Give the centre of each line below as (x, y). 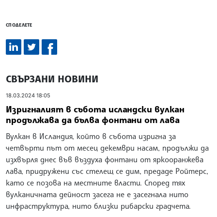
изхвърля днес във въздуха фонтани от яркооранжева (105, 159)
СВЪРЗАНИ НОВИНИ (52, 79)
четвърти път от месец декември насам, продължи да (107, 147)
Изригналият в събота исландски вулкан (95, 109)
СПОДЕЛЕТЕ (19, 25)
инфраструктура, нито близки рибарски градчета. (98, 206)
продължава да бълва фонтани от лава (93, 119)
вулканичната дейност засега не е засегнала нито (97, 194)
